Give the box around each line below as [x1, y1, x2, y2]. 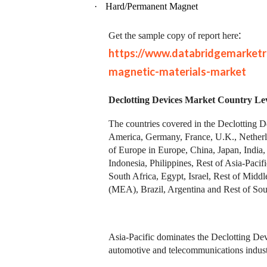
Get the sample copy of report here [108, 30, 238, 41]
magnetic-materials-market [108, 65, 246, 79]
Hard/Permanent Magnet [105, 1, 198, 12]
